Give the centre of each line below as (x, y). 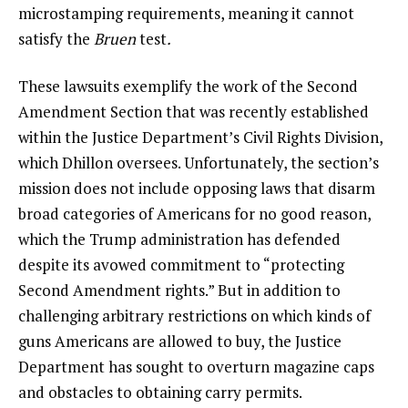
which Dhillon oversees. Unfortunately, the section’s (199, 163)
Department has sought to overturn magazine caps (196, 367)
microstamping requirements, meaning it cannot (186, 14)
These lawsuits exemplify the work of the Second (188, 87)
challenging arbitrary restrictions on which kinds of (194, 316)
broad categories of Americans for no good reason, (194, 214)
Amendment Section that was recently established (194, 112)
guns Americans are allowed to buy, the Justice (180, 342)
